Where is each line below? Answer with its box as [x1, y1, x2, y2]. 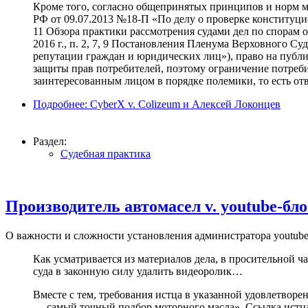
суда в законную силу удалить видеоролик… [33, 265, 243, 278]
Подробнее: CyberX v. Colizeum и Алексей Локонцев [33, 98, 280, 111]
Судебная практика [60, 148, 151, 160]
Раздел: [33, 135, 67, 148]
